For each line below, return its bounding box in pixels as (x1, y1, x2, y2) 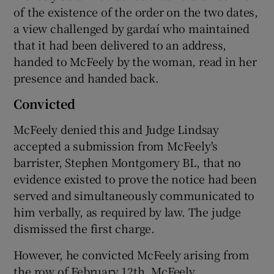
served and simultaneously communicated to (13, 187, 255, 203)
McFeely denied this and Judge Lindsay (13, 120, 220, 137)
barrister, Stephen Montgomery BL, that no (13, 154, 242, 170)
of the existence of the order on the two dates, (13, 3, 259, 20)
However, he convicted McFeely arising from (13, 246, 250, 262)
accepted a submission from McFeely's (13, 137, 218, 154)
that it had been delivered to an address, (13, 36, 227, 53)
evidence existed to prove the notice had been (13, 170, 257, 187)
